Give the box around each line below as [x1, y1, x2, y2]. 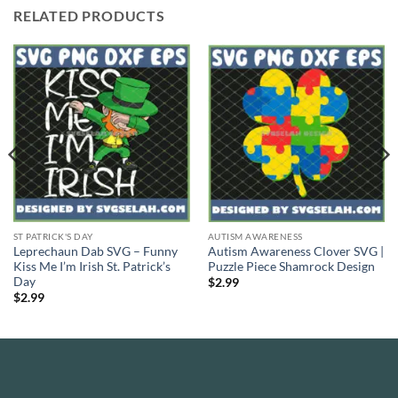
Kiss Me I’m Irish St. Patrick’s [12, 259, 171, 274]
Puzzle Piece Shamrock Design [207, 259, 375, 274]
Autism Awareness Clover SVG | [207, 243, 384, 259]
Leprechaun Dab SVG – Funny [12, 243, 178, 259]
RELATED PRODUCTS [13, 7, 165, 25]
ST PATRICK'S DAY [12, 231, 93, 243]
